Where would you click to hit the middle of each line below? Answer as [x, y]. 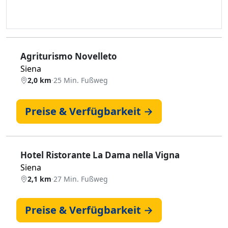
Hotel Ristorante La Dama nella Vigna [100, 155]
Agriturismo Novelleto [69, 56]
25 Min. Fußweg [81, 80]
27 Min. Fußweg [81, 179]
